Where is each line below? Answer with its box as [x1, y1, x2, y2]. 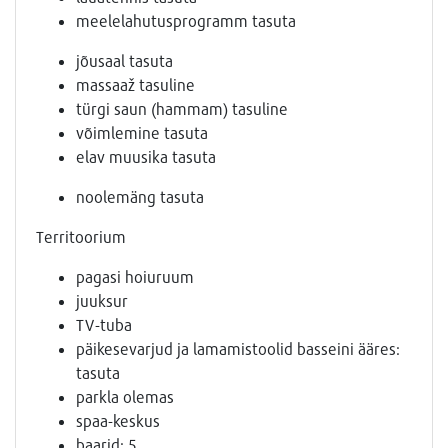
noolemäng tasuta [76, 187, 204, 207]
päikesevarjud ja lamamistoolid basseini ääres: [76, 339, 400, 359]
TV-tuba [76, 315, 132, 335]
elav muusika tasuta [76, 147, 216, 167]
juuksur [76, 291, 128, 311]
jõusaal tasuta [76, 51, 173, 71]
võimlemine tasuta [76, 123, 208, 143]
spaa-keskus [76, 411, 160, 431]
